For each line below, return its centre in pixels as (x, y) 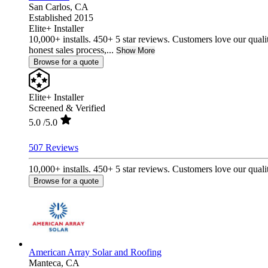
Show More (135, 50)
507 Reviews (54, 147)
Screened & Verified (67, 108)
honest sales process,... (71, 50)
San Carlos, (52, 7)
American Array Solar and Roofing (95, 252)
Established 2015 (61, 17)
